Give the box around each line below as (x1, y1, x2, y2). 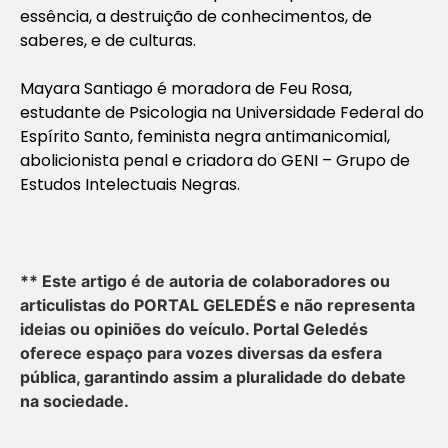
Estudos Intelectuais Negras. (20, 172, 240, 196)
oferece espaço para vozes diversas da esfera (20, 342, 382, 363)
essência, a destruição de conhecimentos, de (20, 4, 372, 28)
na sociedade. (20, 390, 129, 411)
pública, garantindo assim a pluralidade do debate (20, 366, 406, 387)
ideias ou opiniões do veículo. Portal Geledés (20, 318, 368, 339)
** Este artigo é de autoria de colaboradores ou (20, 270, 390, 291)
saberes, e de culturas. (20, 28, 196, 52)
